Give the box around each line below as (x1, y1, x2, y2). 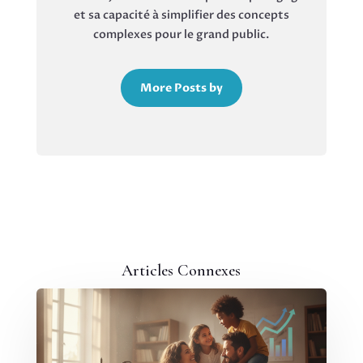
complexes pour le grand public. (93, 26, 270, 42)
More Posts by (139, 79, 223, 96)
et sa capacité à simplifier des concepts (73, 6, 289, 23)
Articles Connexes (122, 260, 241, 280)
